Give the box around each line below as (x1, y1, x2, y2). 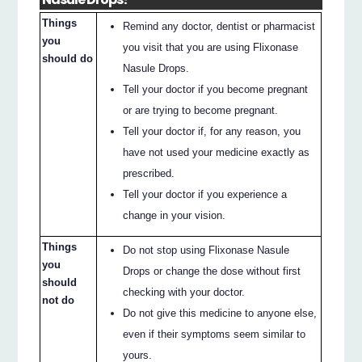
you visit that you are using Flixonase (123, 40, 299, 53)
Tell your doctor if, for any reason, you (123, 124, 301, 137)
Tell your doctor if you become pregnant (123, 82, 309, 95)
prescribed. (123, 166, 175, 179)
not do (42, 293, 75, 306)
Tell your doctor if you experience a (123, 187, 288, 200)
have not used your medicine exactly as (123, 145, 310, 158)
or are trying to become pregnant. (123, 103, 279, 116)
